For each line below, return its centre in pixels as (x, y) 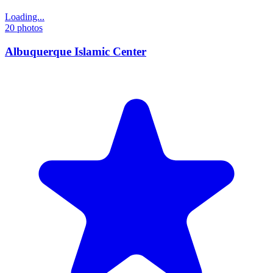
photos (29, 27)
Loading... (25, 16)
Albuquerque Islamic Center (76, 51)
